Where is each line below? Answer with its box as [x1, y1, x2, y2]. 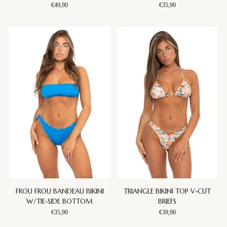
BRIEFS [158, 197, 177, 206]
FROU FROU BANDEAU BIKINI [15, 187, 104, 196]
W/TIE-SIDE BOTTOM [26, 197, 93, 206]
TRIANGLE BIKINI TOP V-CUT [124, 187, 211, 196]
